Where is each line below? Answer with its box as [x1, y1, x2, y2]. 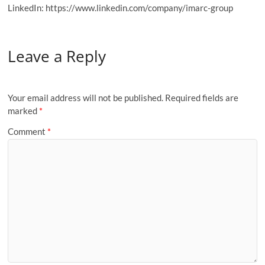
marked [8, 105, 40, 116]
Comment [8, 126, 48, 137]
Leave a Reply [8, 46, 106, 67]
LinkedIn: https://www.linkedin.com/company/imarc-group [8, 2, 234, 14]
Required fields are [165, 92, 239, 103]
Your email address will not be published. [8, 92, 164, 103]
